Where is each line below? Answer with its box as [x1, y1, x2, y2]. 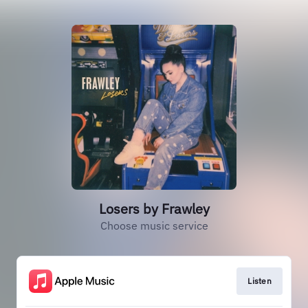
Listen [247, 276, 272, 286]
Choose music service [100, 219, 208, 232]
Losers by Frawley [98, 199, 210, 218]
